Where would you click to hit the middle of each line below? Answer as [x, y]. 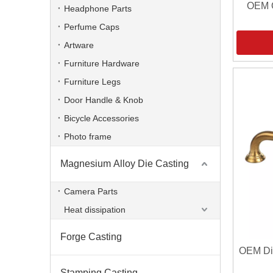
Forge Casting [91, 237]
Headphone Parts [98, 9]
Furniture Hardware [102, 63]
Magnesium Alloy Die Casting [125, 164]
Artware [79, 45]
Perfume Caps [92, 27]
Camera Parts [91, 191]
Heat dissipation [95, 210]
